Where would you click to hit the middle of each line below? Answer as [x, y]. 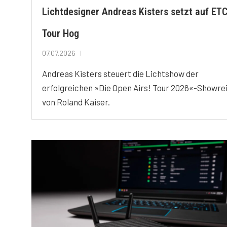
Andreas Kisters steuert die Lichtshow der [120, 74]
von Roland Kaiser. [76, 102]
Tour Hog [61, 34]
